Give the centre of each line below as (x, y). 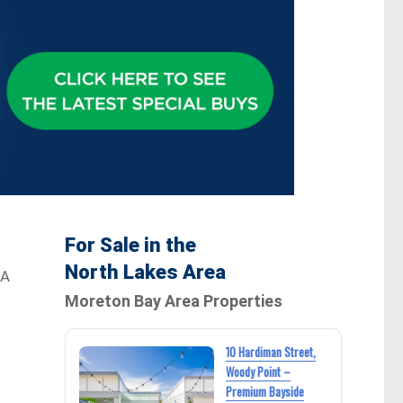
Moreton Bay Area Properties (173, 301)
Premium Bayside (264, 392)
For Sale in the (130, 246)
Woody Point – (258, 372)
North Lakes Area (145, 273)
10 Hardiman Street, (270, 352)
